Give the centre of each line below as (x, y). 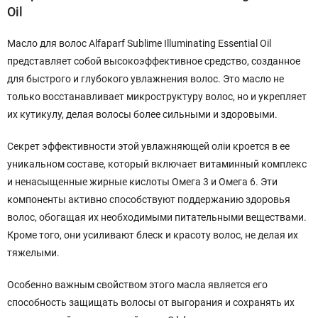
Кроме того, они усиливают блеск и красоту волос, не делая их (153, 235)
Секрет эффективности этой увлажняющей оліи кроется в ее (148, 146)
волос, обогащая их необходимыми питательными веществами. (157, 217)
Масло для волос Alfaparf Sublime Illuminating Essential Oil (139, 43)
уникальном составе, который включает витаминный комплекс (157, 164)
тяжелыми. (33, 253)
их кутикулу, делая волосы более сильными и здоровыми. (142, 114)
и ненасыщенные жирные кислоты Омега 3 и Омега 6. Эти (142, 182)
